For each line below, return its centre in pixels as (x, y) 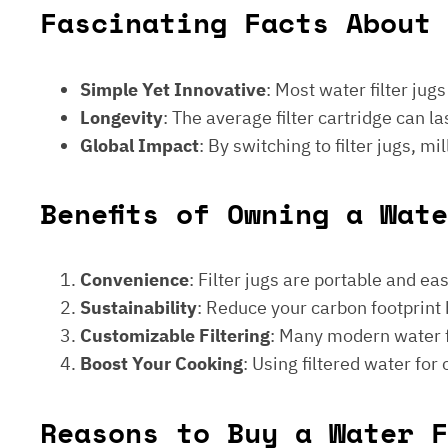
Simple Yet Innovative (173, 89)
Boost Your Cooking (161, 364)
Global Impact (139, 145)
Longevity (121, 117)
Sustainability (138, 308)
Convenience (134, 280)
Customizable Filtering (175, 336)
